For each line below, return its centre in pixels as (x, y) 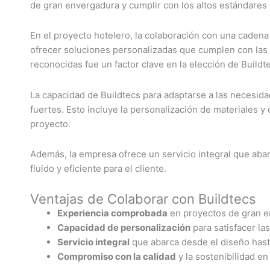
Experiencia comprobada (112, 213)
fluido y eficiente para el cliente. (98, 168)
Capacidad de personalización (124, 228)
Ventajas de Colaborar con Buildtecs (143, 199)
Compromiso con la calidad (117, 256)
